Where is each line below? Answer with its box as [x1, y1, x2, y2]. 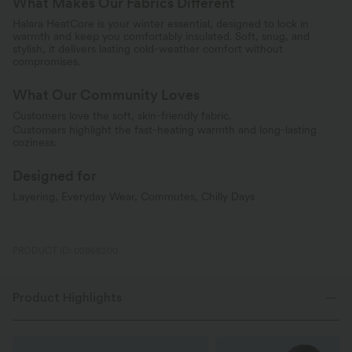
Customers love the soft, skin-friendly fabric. [13, 109, 231, 123]
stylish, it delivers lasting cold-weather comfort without [13, 42, 283, 56]
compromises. [13, 55, 80, 68]
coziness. [13, 136, 57, 149]
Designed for [13, 167, 97, 185]
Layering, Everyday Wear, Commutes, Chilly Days [13, 190, 255, 203]
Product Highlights [13, 291, 122, 305]
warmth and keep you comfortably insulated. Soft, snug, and [13, 30, 310, 43]
